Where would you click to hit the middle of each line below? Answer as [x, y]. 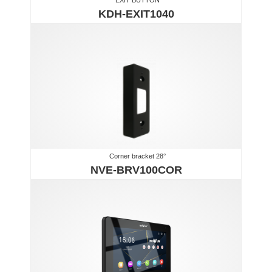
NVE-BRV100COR [136, 170]
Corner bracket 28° [138, 156]
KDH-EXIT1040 [136, 14]
